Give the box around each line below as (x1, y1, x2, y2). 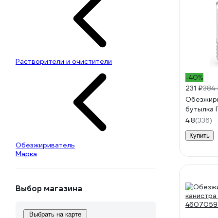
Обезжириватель (16, 141, 75, 149)
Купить (189, 132, 210, 139)
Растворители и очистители (16, 57, 112, 66)
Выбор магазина (16, 183, 82, 194)
